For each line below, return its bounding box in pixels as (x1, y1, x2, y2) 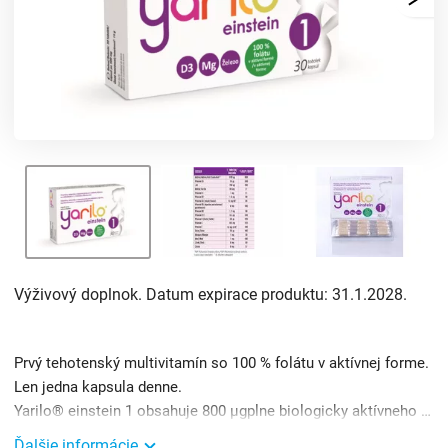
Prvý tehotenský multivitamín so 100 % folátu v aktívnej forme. (14, 354, 429, 373)
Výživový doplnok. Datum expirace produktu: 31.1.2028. (14, 285, 407, 305)
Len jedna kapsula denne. (14, 378, 182, 397)
